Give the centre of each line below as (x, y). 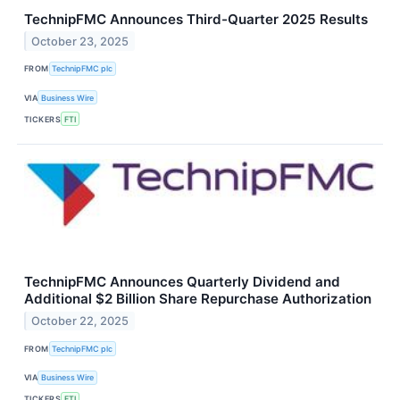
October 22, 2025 (80, 321)
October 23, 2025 (80, 41)
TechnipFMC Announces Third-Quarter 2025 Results (196, 19)
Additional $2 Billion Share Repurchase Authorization (198, 299)
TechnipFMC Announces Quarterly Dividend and (182, 282)
